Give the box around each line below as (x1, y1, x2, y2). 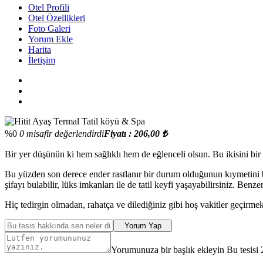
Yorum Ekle (28, 33, 73, 44)
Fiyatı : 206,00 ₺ (104, 128, 167, 139)
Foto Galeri (28, 23, 70, 33)
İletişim (28, 55, 55, 65)
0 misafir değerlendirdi (17, 128, 104, 139)
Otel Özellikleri (28, 12, 85, 23)
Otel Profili (28, 2, 69, 12)
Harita (28, 44, 51, 55)
